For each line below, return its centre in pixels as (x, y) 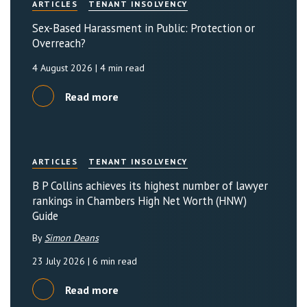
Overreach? (59, 43)
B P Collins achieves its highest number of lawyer (150, 186)
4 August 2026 (64, 68)
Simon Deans (72, 238)
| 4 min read (120, 68)
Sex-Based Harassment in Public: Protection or (144, 28)
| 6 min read (112, 261)
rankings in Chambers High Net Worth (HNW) (139, 201)
